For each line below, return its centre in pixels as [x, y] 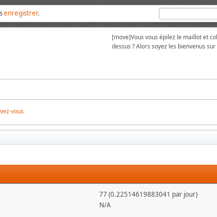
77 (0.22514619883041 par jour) [148, 194]
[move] [121, 37]
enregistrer [21, 13]
